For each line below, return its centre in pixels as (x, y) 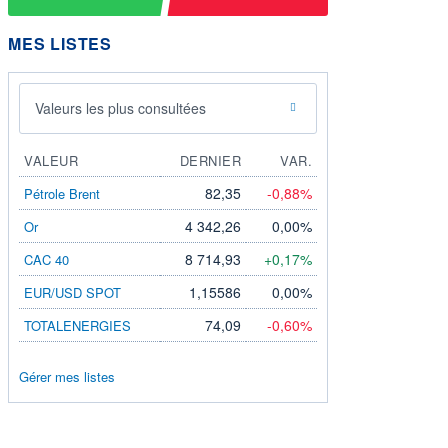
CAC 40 (46, 259)
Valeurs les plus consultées (120, 107)
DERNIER (210, 160)
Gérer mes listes (67, 376)
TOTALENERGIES (77, 325)
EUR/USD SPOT (72, 292)
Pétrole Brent (62, 193)
